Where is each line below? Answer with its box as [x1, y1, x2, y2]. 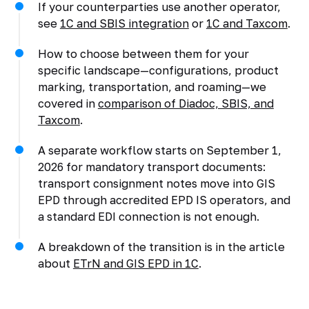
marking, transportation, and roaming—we [37, 79, 266, 94]
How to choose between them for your [37, 46, 249, 61]
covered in [37, 96, 98, 110]
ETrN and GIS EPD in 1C [72, 256, 199, 270]
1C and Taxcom [206, 16, 288, 30]
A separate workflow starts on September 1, [37, 143, 281, 157]
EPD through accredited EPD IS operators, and [37, 192, 290, 207]
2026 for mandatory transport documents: [37, 159, 266, 174]
